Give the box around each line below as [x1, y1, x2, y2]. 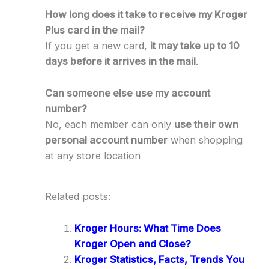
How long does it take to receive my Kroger [44, 8, 247, 21]
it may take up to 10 [150, 40, 240, 52]
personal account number [44, 133, 168, 146]
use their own [174, 118, 238, 130]
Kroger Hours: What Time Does [74, 222, 221, 234]
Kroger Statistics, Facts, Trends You [74, 253, 244, 265]
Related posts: [44, 190, 110, 203]
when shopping [167, 133, 243, 146]
